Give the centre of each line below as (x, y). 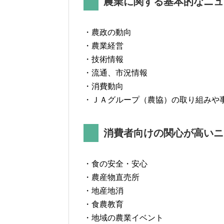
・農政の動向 (107, 32)
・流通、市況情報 (115, 72)
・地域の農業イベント (123, 217)
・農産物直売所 (111, 177)
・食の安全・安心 (115, 163)
